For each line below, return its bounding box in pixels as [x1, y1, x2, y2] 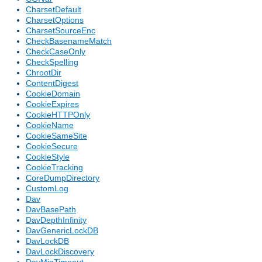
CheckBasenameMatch [26, 36, 112, 46]
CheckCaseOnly [26, 47, 85, 57]
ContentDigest [26, 78, 78, 88]
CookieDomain [26, 89, 80, 99]
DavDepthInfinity [26, 215, 87, 225]
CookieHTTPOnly [26, 110, 90, 120]
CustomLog [26, 184, 68, 194]
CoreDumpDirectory [26, 173, 99, 183]
